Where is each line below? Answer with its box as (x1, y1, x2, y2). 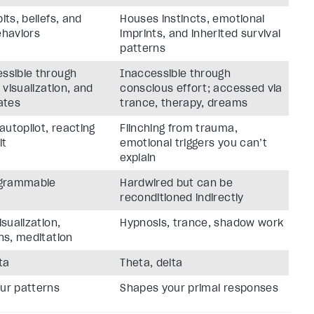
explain (120, 151, 156, 165)
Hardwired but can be (120, 177, 233, 190)
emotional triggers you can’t (120, 137, 267, 150)
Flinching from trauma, (120, 122, 238, 135)
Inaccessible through (120, 67, 231, 81)
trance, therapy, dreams (120, 97, 248, 110)
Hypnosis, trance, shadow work (120, 217, 284, 230)
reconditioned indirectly (120, 191, 244, 205)
